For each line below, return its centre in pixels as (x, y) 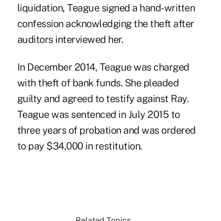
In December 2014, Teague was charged (103, 67)
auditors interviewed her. (70, 40)
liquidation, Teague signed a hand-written (106, 8)
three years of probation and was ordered (106, 130)
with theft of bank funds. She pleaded (98, 83)
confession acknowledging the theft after (106, 24)
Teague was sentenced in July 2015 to (98, 115)
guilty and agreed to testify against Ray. (103, 99)
